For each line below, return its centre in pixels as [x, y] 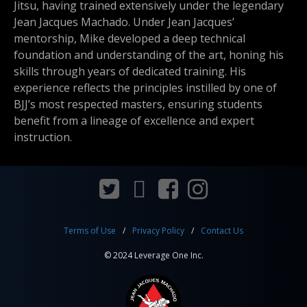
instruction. [43, 137]
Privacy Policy [158, 231]
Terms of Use [90, 231]
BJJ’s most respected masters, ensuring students [138, 104]
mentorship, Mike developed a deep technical [130, 38]
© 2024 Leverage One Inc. [153, 255]
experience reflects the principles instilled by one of [145, 87]
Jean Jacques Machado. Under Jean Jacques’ [124, 22]
